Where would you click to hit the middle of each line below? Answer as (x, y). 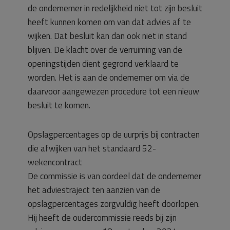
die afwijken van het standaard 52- (92, 148)
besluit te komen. (59, 105)
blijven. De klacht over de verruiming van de (105, 50)
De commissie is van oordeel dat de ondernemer (114, 176)
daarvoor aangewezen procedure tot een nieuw (113, 91)
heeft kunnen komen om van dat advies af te (109, 22)
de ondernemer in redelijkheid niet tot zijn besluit (115, 8)
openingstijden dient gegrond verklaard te (103, 64)
